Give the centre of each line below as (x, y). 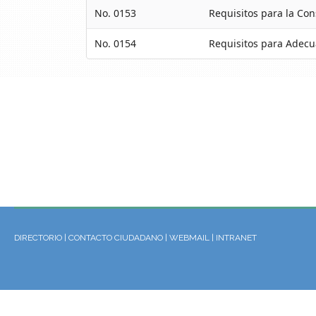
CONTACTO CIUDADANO (116, 238)
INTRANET (236, 238)
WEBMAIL (189, 238)
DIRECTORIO (38, 238)
